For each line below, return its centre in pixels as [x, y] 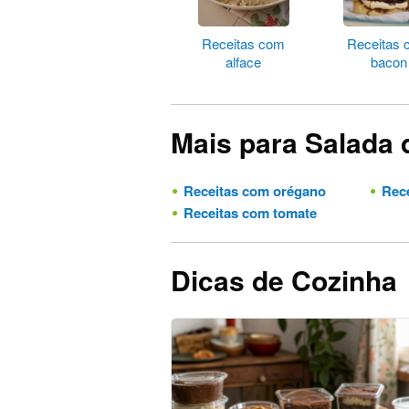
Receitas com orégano [253, 191]
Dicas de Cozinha [284, 280]
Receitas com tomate [248, 213]
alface [244, 62]
